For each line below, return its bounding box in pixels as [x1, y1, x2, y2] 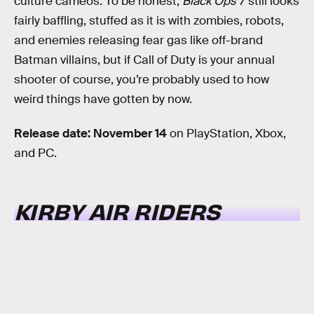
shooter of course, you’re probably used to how [14, 71, 269, 87]
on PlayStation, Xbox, [170, 126, 286, 142]
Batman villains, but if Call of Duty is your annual [14, 52, 275, 67]
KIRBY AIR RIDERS [14, 196, 220, 225]
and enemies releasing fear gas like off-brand [14, 32, 263, 48]
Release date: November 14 [14, 126, 167, 142]
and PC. [14, 146, 57, 161]
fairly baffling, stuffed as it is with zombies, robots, [14, 13, 284, 28]
